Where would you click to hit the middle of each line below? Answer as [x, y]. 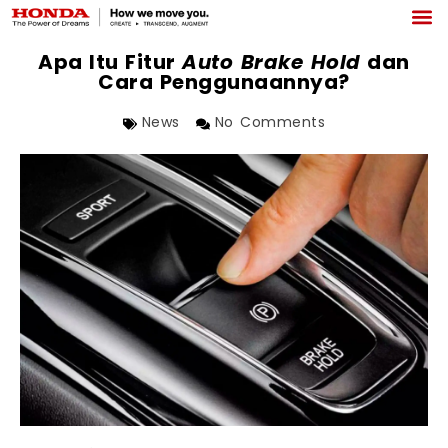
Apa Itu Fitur [110, 63]
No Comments [270, 123]
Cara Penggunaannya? [224, 83]
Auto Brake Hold [271, 63]
